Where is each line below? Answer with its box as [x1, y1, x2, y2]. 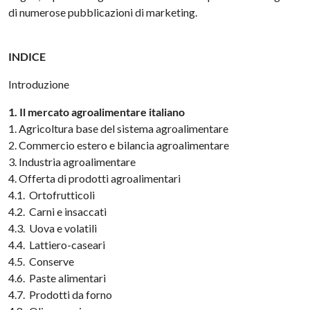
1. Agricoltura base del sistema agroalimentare [8, 122, 229, 135]
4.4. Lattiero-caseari [8, 238, 106, 251]
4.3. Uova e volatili [8, 221, 98, 235]
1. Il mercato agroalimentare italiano [8, 105, 185, 118]
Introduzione [8, 77, 70, 91]
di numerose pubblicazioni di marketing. [8, 6, 198, 19]
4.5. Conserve [8, 255, 75, 268]
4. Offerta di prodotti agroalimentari [8, 172, 181, 185]
